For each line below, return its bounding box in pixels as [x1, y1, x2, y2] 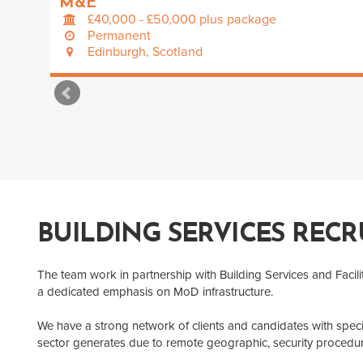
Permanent [88, 27, 152, 44]
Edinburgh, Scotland [88, 43, 203, 60]
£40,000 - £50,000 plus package [88, 11, 277, 28]
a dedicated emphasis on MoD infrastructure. [37, 284, 273, 300]
